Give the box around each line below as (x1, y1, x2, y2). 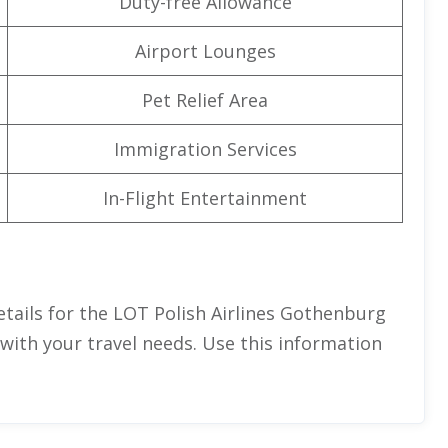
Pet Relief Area (142, 87, 268, 112)
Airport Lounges (134, 38, 276, 63)
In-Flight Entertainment (103, 185, 307, 210)
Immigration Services (113, 136, 297, 161)
